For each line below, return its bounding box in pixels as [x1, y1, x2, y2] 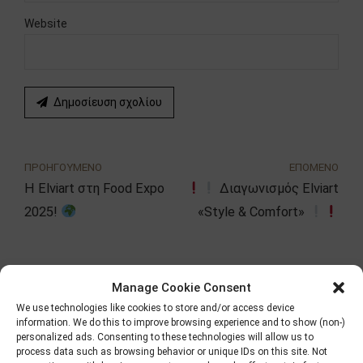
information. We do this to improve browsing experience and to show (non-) [16, 316, 345, 328]
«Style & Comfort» [198, 203, 309, 220]
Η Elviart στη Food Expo [24, 180, 164, 196]
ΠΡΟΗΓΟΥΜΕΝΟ [24, 160, 102, 173]
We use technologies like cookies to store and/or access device [16, 301, 294, 314]
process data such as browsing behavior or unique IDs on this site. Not [16, 345, 327, 357]
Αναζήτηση [24, 270, 105, 287]
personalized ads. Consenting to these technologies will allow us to [16, 331, 314, 343]
